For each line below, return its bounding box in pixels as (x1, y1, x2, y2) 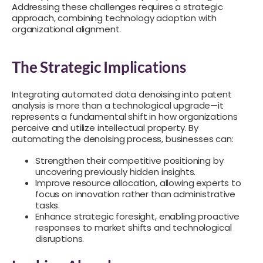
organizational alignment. (12, 22, 122, 35)
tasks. (35, 198, 60, 211)
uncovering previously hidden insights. (35, 165, 196, 178)
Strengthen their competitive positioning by (35, 154, 224, 167)
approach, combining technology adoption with (12, 11, 217, 24)
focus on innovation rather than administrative (35, 187, 236, 200)
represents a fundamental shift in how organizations (12, 110, 238, 123)
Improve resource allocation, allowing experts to (35, 176, 241, 189)
